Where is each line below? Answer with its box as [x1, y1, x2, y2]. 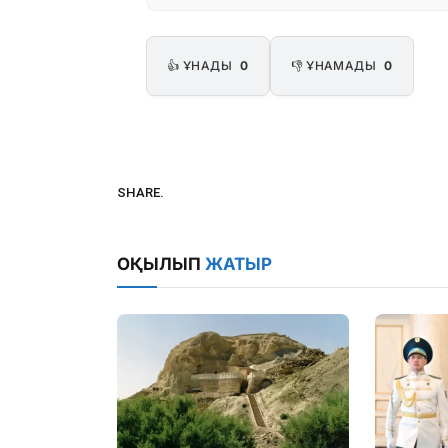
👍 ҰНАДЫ [167, 58, 236, 74]
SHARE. [117, 184, 164, 200]
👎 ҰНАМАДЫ [290, 58, 380, 74]
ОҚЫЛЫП [117, 254, 205, 275]
